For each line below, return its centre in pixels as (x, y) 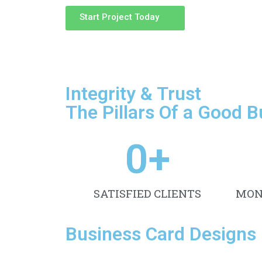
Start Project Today (119, 17)
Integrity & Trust (133, 93)
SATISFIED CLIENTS (147, 193)
